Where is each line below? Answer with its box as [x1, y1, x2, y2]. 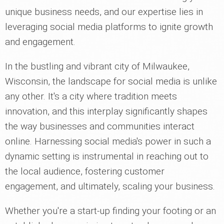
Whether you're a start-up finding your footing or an [5, 205, 216, 216]
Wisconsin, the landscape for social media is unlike [5, 75, 217, 87]
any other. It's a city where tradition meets [5, 90, 177, 102]
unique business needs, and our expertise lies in [5, 6, 203, 17]
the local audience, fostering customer [5, 165, 164, 177]
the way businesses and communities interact [5, 120, 194, 132]
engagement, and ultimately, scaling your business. [5, 180, 215, 192]
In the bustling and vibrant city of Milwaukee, [5, 60, 189, 72]
